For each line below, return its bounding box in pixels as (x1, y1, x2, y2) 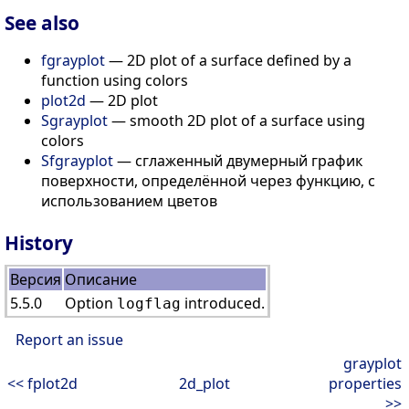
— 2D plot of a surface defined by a (105, 49, 351, 70)
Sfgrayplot (41, 150, 113, 171)
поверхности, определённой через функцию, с (41, 170, 375, 191)
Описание (65, 268, 137, 289)
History (5, 229, 73, 256)
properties (329, 372, 402, 393)
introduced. (181, 292, 265, 313)
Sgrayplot (41, 110, 108, 131)
